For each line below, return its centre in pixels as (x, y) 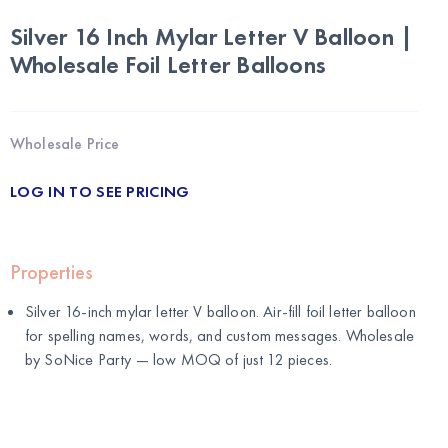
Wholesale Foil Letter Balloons (168, 65)
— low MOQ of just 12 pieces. (232, 360)
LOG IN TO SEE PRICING (100, 192)
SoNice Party (88, 360)
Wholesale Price (65, 144)
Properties (51, 272)
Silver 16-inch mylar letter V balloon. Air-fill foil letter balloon (220, 312)
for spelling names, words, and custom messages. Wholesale (220, 336)
